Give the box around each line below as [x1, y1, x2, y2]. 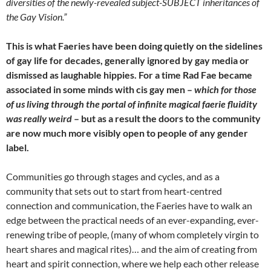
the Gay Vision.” [6, 10, 67, 22]
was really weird [6, 112, 74, 124]
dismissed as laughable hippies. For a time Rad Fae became [6, 68, 252, 80]
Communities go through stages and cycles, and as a [6, 170, 220, 182]
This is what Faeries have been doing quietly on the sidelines [6, 39, 263, 51]
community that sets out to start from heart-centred [6, 184, 222, 197]
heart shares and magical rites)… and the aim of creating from [6, 243, 257, 255]
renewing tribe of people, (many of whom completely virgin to [6, 228, 259, 240]
